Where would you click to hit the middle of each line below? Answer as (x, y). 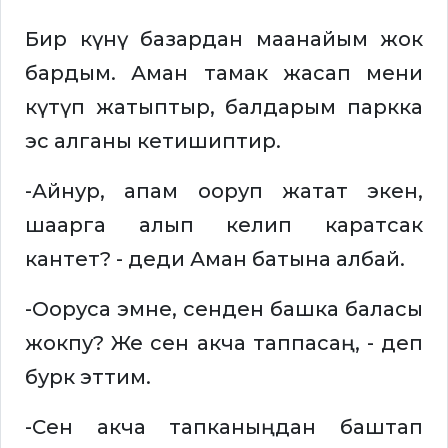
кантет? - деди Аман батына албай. (215, 259)
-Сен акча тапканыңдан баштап (224, 427)
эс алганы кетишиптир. (153, 141)
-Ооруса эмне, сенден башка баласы (224, 309)
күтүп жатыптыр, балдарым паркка (224, 107)
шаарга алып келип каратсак (224, 225)
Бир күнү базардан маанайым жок (224, 39)
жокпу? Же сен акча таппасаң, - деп (224, 343)
